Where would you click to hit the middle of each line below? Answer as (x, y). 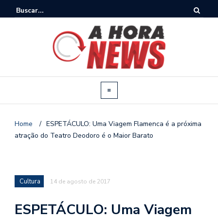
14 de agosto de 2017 (80, 181)
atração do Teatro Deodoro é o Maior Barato (84, 135)
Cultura (30, 181)
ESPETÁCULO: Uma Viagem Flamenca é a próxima (124, 124)
